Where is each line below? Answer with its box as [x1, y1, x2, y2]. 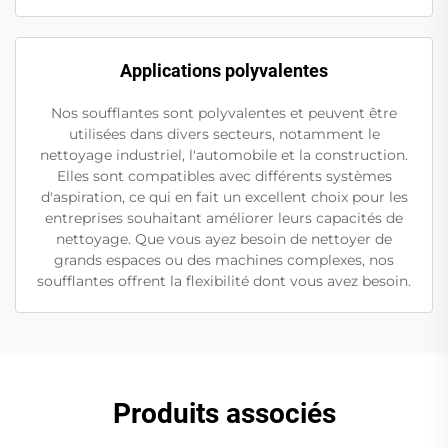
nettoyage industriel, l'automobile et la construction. [40, 146, 408, 165]
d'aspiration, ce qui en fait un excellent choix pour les [40, 188, 408, 207]
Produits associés [112, 397, 336, 431]
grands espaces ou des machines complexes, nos [54, 251, 394, 270]
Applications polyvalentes [120, 60, 328, 82]
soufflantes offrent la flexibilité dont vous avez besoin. [37, 272, 411, 291]
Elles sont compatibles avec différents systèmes [56, 167, 392, 186]
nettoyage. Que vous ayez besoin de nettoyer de [56, 230, 392, 249]
